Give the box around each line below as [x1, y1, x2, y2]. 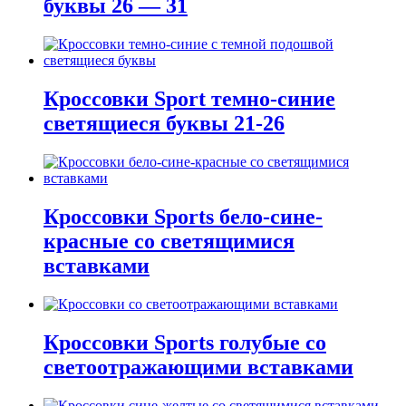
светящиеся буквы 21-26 [43, 111, 285, 136]
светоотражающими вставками [43, 354, 353, 379]
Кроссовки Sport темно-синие [43, 87, 335, 111]
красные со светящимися [43, 228, 295, 253]
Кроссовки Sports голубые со [43, 330, 326, 354]
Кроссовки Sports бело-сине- [43, 204, 323, 228]
